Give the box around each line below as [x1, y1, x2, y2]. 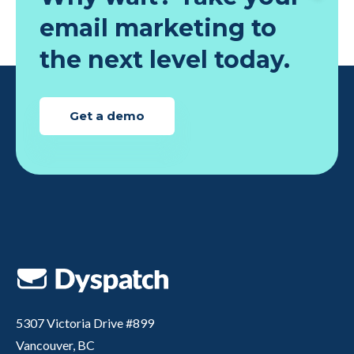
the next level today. [40, 45, 290, 75]
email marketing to [40, 13, 277, 43]
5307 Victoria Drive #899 [16, 315, 154, 331]
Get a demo [70, 108, 145, 124]
